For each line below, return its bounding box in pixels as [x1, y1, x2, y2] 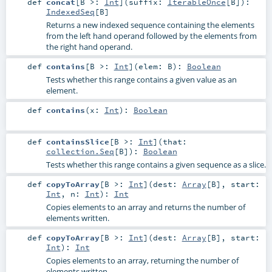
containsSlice [46, 137, 109, 147]
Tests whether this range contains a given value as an [46, 73, 237, 85]
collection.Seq [46, 146, 114, 157]
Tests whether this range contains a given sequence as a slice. [46, 159, 266, 171]
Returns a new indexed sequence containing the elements [46, 19, 254, 30]
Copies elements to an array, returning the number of [46, 255, 239, 267]
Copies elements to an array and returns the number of [46, 202, 245, 213]
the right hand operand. [46, 41, 132, 52]
